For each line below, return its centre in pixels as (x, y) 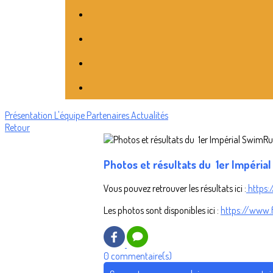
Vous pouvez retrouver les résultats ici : (175, 189)
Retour (17, 127)
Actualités (150, 115)
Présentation (30, 115)
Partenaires (109, 115)
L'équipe (70, 115)
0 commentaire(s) (138, 256)
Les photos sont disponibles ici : (162, 211)
